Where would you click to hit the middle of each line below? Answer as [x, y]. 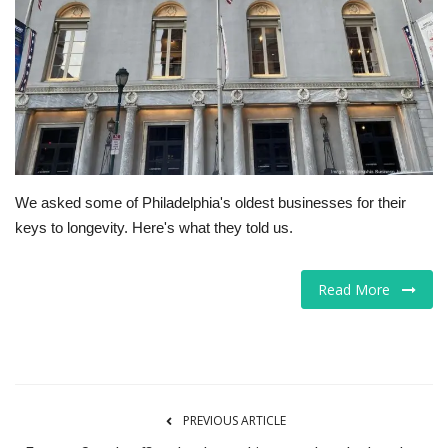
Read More [360, 289]
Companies [57, 87]
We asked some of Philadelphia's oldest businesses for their [210, 202]
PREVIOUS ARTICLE [234, 420]
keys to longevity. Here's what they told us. [154, 227]
